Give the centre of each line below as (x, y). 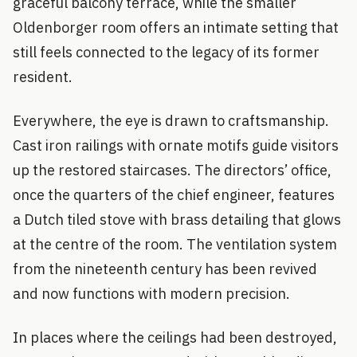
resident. (43, 76)
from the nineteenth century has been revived (165, 269)
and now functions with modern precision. (151, 293)
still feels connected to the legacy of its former (166, 52)
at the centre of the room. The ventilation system (175, 244)
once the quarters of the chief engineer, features (174, 194)
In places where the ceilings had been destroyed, (175, 337)
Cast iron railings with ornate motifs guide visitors (176, 145)
